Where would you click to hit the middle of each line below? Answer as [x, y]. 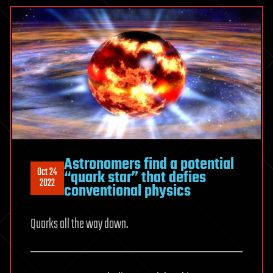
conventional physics [127, 192]
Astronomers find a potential [149, 165]
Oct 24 [47, 173]
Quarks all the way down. [79, 225]
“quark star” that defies [135, 178]
